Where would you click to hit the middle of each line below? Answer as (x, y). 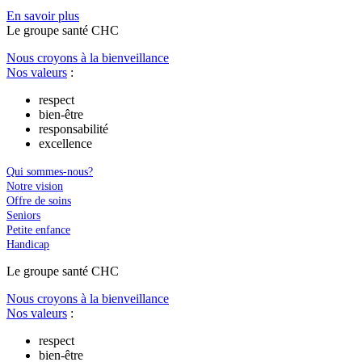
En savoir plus (43, 15)
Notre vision (35, 186)
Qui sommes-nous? (50, 171)
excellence (65, 143)
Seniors (23, 215)
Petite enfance (38, 229)
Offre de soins (39, 200)
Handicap (28, 244)
